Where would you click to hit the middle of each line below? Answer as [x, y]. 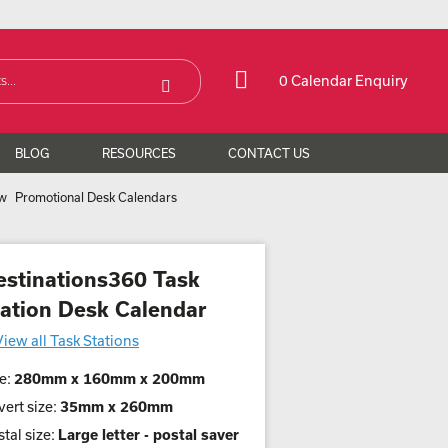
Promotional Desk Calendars [96, 197]
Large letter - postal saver [148, 434]
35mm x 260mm [116, 406]
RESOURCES [138, 153]
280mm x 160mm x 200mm [109, 378]
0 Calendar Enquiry [343, 80]
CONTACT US [268, 153]
